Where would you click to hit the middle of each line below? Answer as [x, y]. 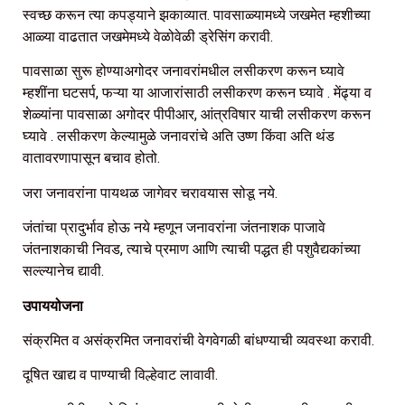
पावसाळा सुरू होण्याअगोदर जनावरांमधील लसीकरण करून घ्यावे [184, 71]
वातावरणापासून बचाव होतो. [91, 158]
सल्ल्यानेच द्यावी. [63, 271]
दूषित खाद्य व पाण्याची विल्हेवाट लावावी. [120, 375]
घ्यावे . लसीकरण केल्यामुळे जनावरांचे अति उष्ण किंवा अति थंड [179, 137]
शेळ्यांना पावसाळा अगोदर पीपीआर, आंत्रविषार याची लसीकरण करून [197, 115]
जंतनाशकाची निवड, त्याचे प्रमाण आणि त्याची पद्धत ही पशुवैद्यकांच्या [192, 250]
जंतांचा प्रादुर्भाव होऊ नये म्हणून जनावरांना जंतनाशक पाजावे [174, 228]
